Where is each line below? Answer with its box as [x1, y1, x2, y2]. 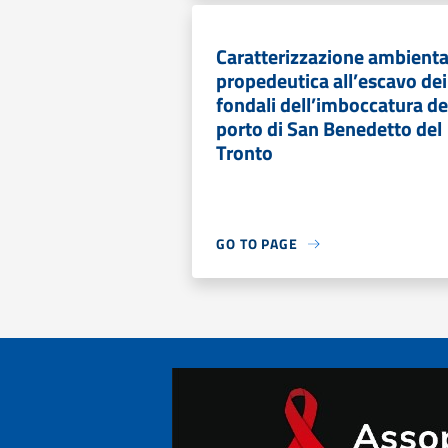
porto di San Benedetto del [216, 113, 442, 144]
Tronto [216, 137, 273, 168]
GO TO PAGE [216, 233, 298, 254]
